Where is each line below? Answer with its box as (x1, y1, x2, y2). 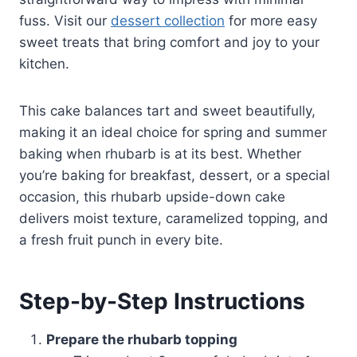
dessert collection (111, 13, 225, 29)
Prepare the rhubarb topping (46, 331, 237, 348)
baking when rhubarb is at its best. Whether (19, 146, 301, 163)
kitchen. (19, 56, 69, 73)
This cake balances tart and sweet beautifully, (19, 103, 316, 120)
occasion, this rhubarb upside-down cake (19, 189, 285, 206)
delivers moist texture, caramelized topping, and (19, 210, 328, 227)
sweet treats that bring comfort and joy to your (19, 34, 320, 51)
